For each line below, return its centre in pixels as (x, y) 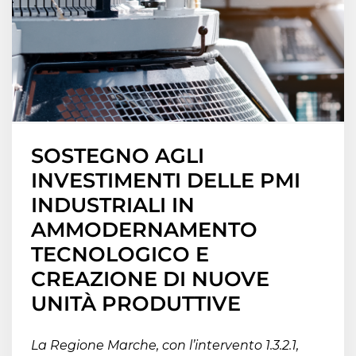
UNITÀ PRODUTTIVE (136, 303)
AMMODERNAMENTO (144, 229)
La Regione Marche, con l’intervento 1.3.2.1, (165, 345)
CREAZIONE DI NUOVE (150, 279)
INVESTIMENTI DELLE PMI (166, 180)
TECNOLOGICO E (120, 254)
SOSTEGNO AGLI (118, 155)
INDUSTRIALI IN (113, 205)
